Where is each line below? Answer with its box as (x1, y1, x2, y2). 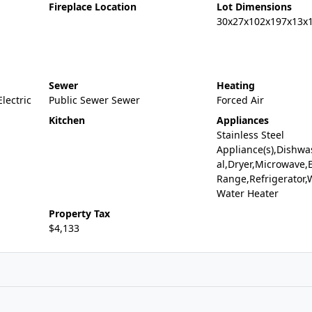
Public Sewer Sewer (48, 93, 140, 107)
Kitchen (48, 114, 85, 127)
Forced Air (216, 93, 264, 107)
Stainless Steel (216, 128, 284, 141)
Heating (216, 79, 255, 92)
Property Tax (48, 207, 110, 220)
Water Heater (216, 187, 279, 200)
